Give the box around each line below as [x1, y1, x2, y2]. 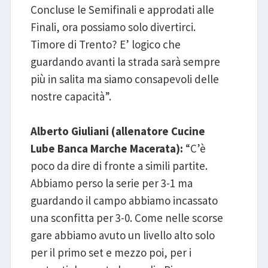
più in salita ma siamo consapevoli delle [30, 71, 219, 86]
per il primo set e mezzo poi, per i [30, 245, 191, 260]
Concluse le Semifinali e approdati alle [30, 2, 214, 17]
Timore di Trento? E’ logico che [30, 36, 181, 51]
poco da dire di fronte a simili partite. [30, 158, 208, 173]
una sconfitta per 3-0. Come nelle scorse [30, 210, 223, 225]
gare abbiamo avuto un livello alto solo [30, 227, 215, 242]
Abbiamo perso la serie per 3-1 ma [30, 175, 193, 190]
